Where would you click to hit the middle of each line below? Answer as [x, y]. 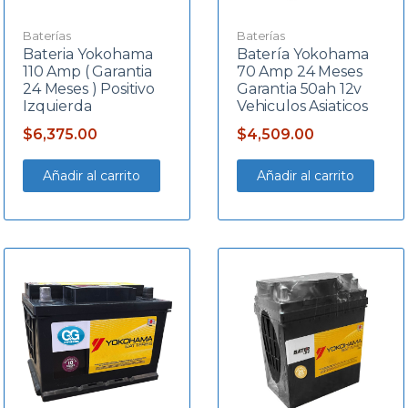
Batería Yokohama [302, 54]
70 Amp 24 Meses [299, 71]
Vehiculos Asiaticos [302, 106]
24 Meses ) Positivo [88, 88]
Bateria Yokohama [87, 54]
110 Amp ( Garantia [87, 71]
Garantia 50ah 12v [299, 88]
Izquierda [57, 106]
